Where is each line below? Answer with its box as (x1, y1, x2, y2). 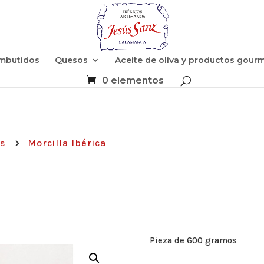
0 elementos (101, 75, 164, 86)
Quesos (54, 55, 88, 65)
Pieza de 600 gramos (149, 235, 237, 246)
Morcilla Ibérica (28, 137, 107, 148)
